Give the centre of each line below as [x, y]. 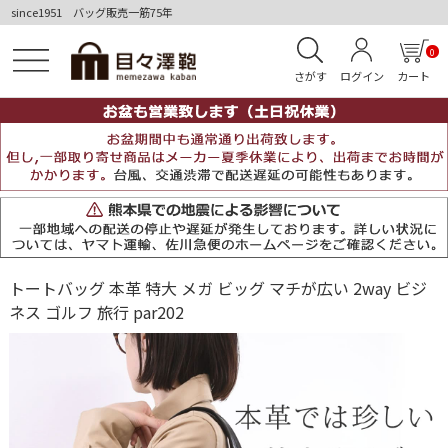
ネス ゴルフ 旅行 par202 [96, 311]
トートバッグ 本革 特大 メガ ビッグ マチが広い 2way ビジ [217, 287]
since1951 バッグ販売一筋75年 [92, 12]
